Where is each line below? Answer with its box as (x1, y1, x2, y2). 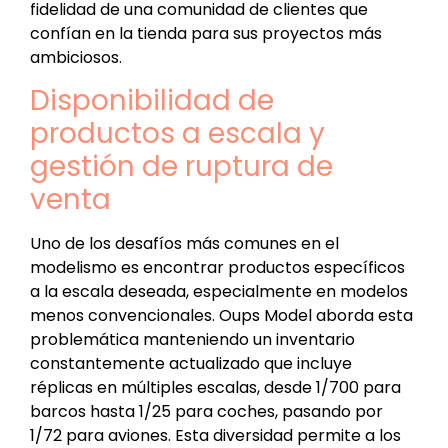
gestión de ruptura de (30, 147, 333, 187)
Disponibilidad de (30, 81, 274, 121)
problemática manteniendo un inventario (30, 328, 355, 352)
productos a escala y (30, 114, 325, 154)
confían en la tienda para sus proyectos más (30, 21, 382, 45)
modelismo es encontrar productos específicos (30, 256, 405, 280)
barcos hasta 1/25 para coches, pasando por (30, 400, 383, 424)
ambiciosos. (30, 45, 122, 69)
